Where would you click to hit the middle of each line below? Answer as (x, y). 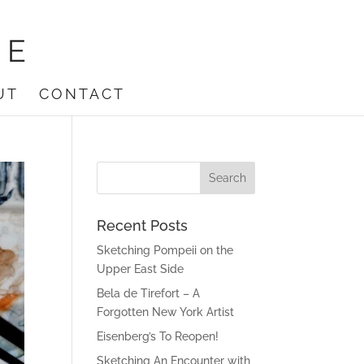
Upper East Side (141, 269)
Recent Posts (143, 225)
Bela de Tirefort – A (149, 293)
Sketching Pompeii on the (165, 250)
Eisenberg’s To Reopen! (158, 336)
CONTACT (82, 94)
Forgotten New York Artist (166, 312)
